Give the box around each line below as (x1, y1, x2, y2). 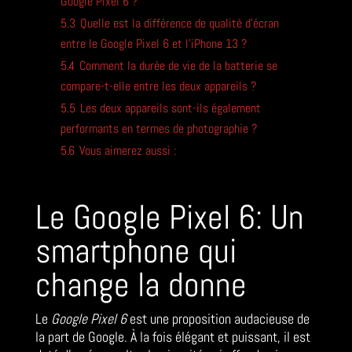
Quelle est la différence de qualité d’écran (79, 15, 279, 32)
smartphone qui (35, 229, 236, 273)
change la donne (35, 263, 247, 307)
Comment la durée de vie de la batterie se (79, 57, 277, 75)
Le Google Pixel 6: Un (35, 196, 304, 240)
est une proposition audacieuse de (126, 310, 310, 328)
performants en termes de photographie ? (60, 120, 257, 137)
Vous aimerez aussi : (79, 142, 176, 159)
